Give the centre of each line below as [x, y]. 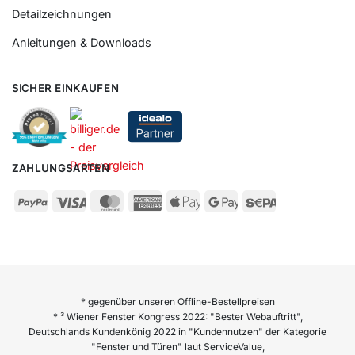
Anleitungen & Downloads [82, 42]
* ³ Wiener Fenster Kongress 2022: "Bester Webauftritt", [177, 317]
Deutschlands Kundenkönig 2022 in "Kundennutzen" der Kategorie [177, 332]
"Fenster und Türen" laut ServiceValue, [177, 347]
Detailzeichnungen [62, 13]
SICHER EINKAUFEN [66, 88]
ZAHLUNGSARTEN [61, 169]
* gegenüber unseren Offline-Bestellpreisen [177, 302]
